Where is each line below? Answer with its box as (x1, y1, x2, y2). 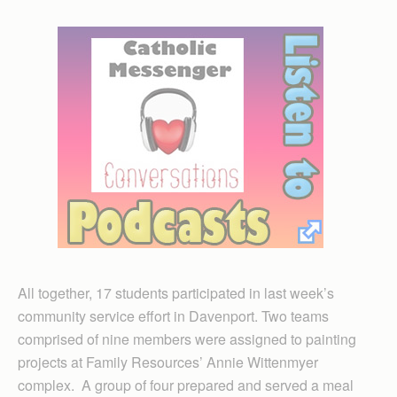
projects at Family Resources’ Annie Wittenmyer (18, 351, 318, 372)
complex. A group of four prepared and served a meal (18, 374, 354, 395)
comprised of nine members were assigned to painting (18, 328, 356, 349)
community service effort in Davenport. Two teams (18, 305, 329, 326)
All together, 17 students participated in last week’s (18, 282, 334, 303)
